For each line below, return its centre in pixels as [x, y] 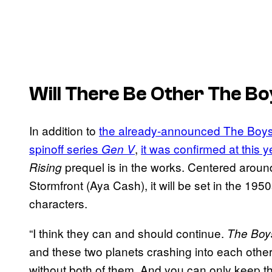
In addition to [64, 131]
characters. [58, 203]
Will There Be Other [118, 94]
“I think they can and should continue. [128, 233]
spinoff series [65, 149]
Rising [46, 167]
